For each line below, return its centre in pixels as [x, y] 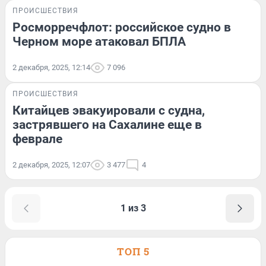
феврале [37, 139]
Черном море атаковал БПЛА [99, 41]
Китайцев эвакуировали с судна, [109, 110]
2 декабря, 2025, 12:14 [51, 67]
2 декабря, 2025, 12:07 [51, 164]
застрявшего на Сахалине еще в [107, 124]
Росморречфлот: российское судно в [122, 27]
